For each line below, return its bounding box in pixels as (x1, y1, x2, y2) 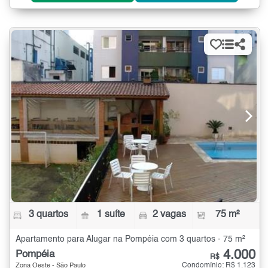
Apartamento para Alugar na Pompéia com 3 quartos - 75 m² (16, 234, 245, 243)
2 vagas (152, 209, 186, 220)
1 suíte (97, 209, 126, 220)
